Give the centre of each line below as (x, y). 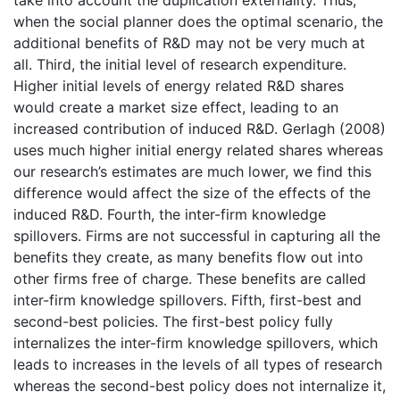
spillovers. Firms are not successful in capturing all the (197, 235)
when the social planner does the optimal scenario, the (198, 21)
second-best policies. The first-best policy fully (173, 321)
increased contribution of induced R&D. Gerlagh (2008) (200, 128)
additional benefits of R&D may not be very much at (189, 42)
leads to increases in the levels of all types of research (198, 364)
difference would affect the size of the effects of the (192, 192)
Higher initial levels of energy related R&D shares (179, 85)
